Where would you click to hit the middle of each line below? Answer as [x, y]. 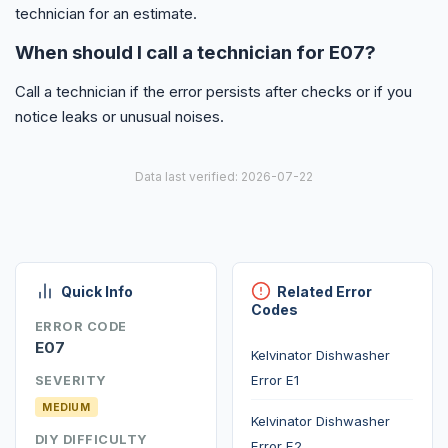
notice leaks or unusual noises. [119, 117]
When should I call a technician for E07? [195, 53]
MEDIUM [66, 407]
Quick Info [96, 292]
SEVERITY [70, 381]
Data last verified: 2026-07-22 [224, 176]
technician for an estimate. [106, 14]
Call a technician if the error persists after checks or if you [213, 92]
